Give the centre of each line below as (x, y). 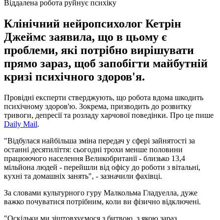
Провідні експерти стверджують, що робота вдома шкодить (104, 97)
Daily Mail (21, 124)
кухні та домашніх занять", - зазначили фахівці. (83, 176)
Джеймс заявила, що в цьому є (85, 37)
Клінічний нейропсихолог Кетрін (93, 23)
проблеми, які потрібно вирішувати (99, 50)
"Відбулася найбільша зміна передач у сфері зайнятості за (99, 140)
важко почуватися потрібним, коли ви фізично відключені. (102, 201)
